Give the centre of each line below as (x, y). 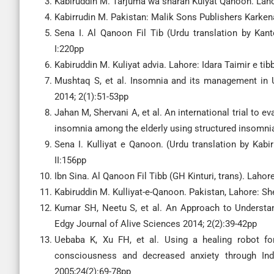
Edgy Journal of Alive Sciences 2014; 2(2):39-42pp (156, 224)
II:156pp (70, 160)
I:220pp (69, 49)
